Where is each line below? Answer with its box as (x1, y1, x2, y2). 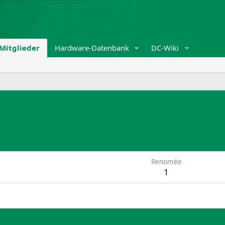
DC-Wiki (151, 43, 179, 53)
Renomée (151, 157, 182, 167)
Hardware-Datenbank (54, 43, 129, 53)
